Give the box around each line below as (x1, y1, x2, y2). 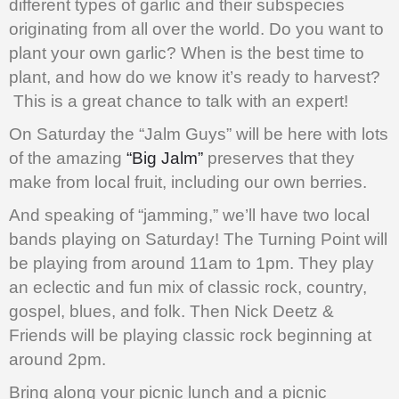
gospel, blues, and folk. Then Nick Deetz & (9, 302, 334, 322)
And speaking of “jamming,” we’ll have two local (9, 206, 370, 225)
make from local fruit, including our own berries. (9, 173, 367, 192)
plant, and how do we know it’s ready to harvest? (9, 68, 380, 87)
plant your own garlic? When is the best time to (9, 44, 364, 63)
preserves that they (203, 149, 354, 168)
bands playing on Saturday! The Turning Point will (9, 230, 387, 249)
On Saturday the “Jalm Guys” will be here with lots (9, 125, 388, 144)
